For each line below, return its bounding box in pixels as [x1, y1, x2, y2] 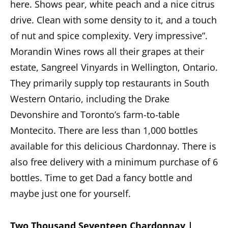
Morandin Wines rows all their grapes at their [10, 45, 204, 58]
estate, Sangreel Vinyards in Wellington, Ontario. [10, 61, 218, 73]
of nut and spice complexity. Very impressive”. [10, 29, 208, 42]
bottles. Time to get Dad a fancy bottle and [10, 171, 192, 184]
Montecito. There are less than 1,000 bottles [10, 124, 198, 136]
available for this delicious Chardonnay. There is [10, 139, 216, 152]
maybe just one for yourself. [10, 187, 131, 199]
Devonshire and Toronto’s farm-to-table [10, 108, 180, 121]
